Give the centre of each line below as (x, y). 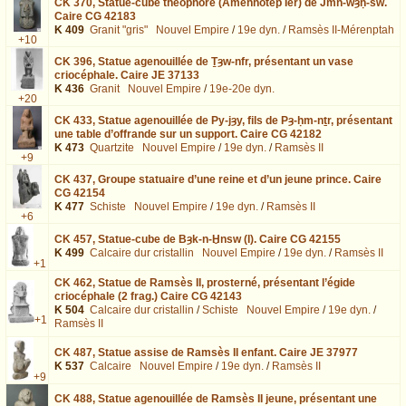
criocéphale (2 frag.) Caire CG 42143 (148, 296)
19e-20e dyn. (242, 88)
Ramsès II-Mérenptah (341, 29)
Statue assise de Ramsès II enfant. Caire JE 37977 (228, 352)
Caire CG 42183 (95, 16)
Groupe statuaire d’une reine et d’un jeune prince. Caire (240, 179)
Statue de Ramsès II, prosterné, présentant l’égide (227, 282)
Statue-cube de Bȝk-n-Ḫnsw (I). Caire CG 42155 (219, 239)
